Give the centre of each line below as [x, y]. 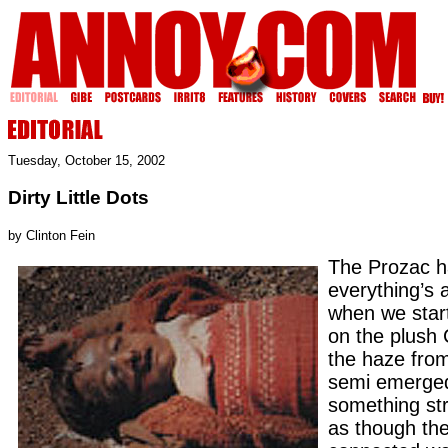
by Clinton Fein [51, 235]
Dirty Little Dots [78, 197]
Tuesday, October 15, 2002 [86, 161]
